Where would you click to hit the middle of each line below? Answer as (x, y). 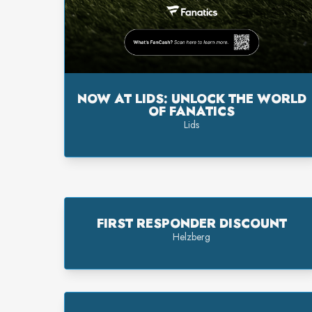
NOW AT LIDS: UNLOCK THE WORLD (192, 99)
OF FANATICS (192, 111)
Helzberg (192, 236)
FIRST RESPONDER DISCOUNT (192, 223)
